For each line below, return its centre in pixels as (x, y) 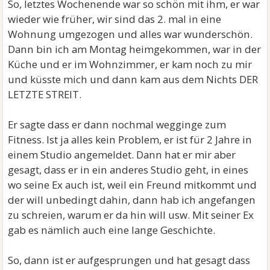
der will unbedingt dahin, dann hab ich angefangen (132, 200)
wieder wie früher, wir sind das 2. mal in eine (115, 19)
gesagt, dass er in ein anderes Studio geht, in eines (128, 170)
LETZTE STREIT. (45, 94)
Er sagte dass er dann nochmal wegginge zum (117, 124)
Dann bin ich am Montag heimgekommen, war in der (135, 49)
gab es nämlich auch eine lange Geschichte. (112, 230)
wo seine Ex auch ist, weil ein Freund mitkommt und (133, 185)
